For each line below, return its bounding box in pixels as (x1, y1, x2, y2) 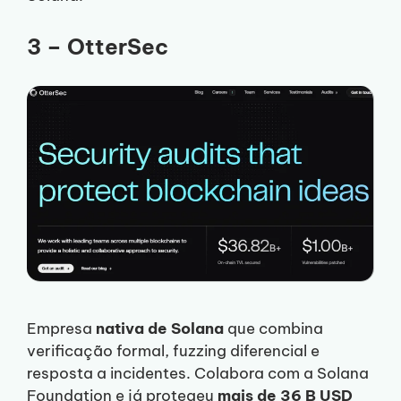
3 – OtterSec (27, 33, 168, 61)
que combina (224, 319, 323, 339)
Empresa (27, 319, 96, 339)
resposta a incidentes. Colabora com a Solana (27, 363, 369, 384)
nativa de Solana (96, 319, 224, 339)
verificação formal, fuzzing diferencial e (27, 341, 320, 362)
